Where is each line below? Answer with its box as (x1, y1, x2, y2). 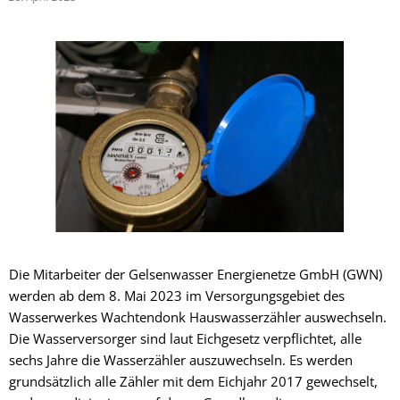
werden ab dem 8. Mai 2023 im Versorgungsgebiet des (9, 286, 345, 304)
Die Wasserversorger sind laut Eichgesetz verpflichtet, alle (9, 329, 362, 347)
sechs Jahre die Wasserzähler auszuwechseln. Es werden (9, 350, 353, 369)
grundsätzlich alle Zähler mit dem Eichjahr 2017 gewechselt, (9, 371, 378, 390)
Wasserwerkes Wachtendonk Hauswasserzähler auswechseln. (9, 307, 387, 326)
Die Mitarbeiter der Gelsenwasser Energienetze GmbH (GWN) (9, 264, 382, 283)
